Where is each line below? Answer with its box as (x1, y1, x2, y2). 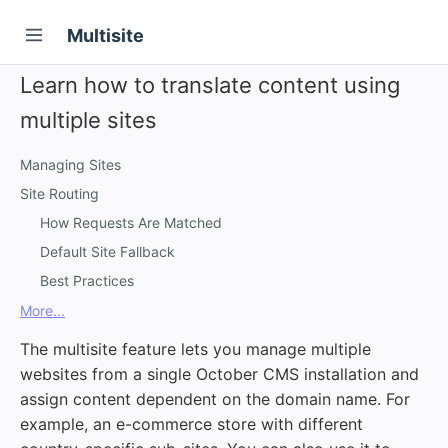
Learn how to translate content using (20, 72, 400, 98)
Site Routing (20, 185, 99, 202)
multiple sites (20, 107, 157, 133)
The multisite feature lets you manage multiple (20, 339, 371, 359)
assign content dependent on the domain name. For (20, 389, 410, 409)
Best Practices (40, 272, 134, 289)
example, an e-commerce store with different (20, 414, 363, 434)
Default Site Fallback (40, 243, 175, 260)
